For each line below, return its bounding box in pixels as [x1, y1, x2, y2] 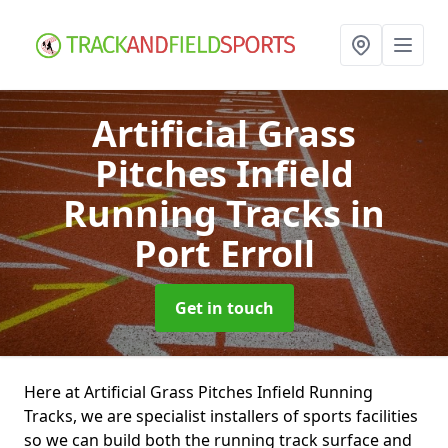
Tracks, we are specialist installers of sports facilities [24, 405, 418, 427]
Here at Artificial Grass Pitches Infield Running [24, 381, 373, 403]
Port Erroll [133, 229, 315, 278]
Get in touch [174, 297, 274, 319]
